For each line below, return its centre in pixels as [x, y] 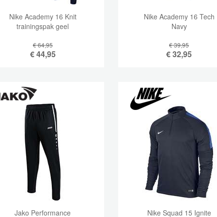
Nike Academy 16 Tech [179, 16]
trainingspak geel [43, 26]
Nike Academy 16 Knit [43, 16]
